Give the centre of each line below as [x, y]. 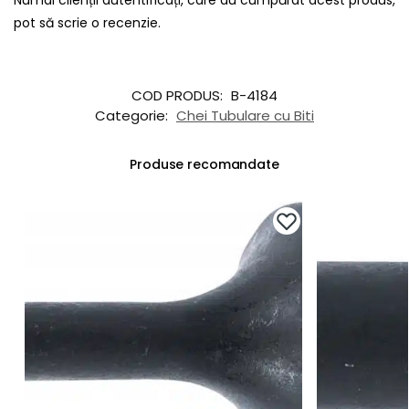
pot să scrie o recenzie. [87, 22]
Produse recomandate [204, 164]
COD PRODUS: [179, 95]
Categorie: [133, 115]
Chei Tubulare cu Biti [245, 115]
